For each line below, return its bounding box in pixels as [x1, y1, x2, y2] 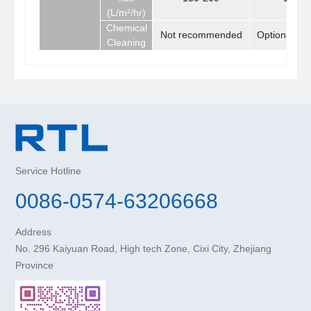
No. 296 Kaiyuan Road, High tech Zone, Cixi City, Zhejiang [15, 243, 272, 255]
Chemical [106, 22, 147, 34]
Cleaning [107, 37, 146, 49]
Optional [256, 29, 294, 41]
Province [15, 260, 54, 271]
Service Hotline [15, 165, 82, 177]
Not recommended [160, 29, 242, 41]
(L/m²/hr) [107, 7, 146, 19]
